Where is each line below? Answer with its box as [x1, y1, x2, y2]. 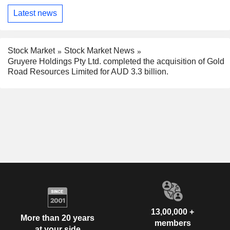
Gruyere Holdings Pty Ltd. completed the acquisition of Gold [8, 56, 224, 66]
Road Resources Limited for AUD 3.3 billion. [8, 67, 168, 76]
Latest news [13, 9, 57, 18]
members [154, 218, 191, 227]
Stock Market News [64, 46, 135, 55]
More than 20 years [21, 214, 94, 223]
